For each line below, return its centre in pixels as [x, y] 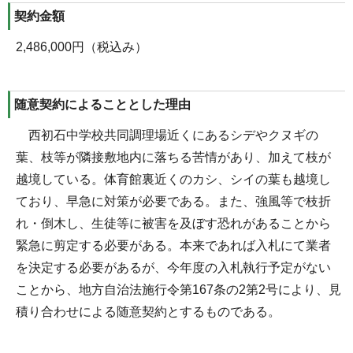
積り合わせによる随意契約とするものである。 [148, 312]
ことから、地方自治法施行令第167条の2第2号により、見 [178, 290]
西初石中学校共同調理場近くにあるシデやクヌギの [167, 136]
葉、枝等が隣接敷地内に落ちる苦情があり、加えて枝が [173, 158]
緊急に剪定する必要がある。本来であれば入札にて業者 [173, 246]
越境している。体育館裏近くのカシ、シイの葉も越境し [173, 180]
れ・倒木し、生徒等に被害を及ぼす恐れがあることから [173, 224]
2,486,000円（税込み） [82, 47]
